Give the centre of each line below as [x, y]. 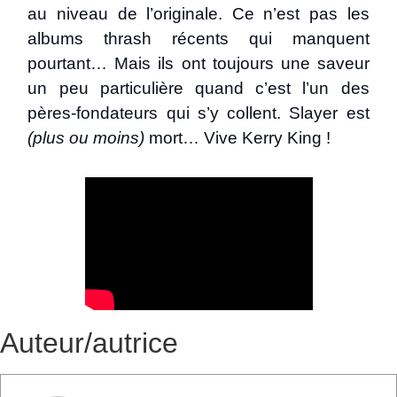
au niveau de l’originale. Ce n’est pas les [198, 14]
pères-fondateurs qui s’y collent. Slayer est [198, 113]
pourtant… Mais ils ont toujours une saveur [198, 63]
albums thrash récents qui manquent [198, 39]
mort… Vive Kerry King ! [238, 138]
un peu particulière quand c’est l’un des [198, 88]
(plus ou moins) [86, 138]
